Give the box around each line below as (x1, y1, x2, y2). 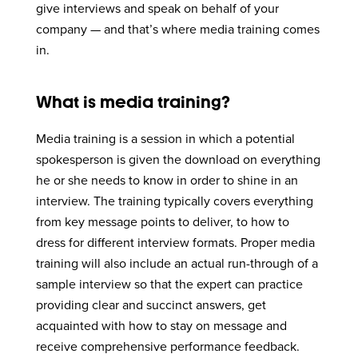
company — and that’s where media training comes (36, 22, 320, 38)
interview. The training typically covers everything (36, 193, 314, 209)
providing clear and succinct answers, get (36, 296, 267, 313)
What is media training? (36, 93, 231, 113)
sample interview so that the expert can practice (36, 276, 304, 292)
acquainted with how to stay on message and (36, 317, 288, 334)
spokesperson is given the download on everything (36, 151, 321, 168)
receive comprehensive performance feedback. (36, 338, 300, 355)
